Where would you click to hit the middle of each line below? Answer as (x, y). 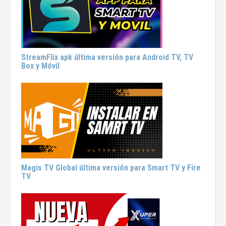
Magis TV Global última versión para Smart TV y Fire (111, 168)
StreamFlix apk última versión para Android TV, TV (107, 57)
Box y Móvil (41, 66)
